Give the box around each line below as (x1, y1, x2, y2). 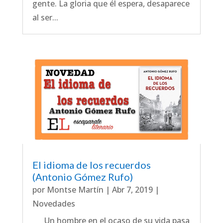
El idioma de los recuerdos (32, 159, 151, 171)
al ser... (32, 11, 58, 23)
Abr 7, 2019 (111, 184, 153, 196)
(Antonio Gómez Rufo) (32, 171, 133, 183)
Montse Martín (46, 184, 104, 196)
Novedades (32, 198, 75, 210)
